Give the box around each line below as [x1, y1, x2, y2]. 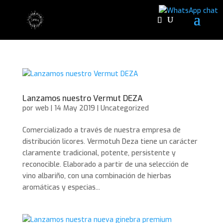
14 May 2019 [54, 104, 95, 113]
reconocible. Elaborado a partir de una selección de [22, 160, 189, 169]
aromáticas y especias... [22, 183, 100, 192]
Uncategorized [100, 104, 149, 113]
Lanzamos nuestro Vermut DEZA [22, 93, 143, 104]
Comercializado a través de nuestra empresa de [22, 125, 181, 135]
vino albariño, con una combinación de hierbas [22, 171, 171, 181]
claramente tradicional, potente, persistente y [22, 148, 176, 158]
